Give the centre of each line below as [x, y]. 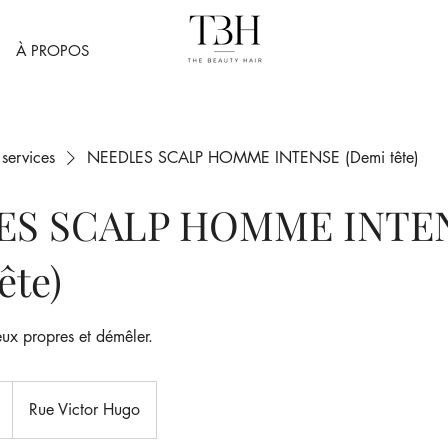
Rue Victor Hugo [84, 410]
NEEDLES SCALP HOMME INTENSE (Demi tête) [253, 158]
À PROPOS [52, 51]
